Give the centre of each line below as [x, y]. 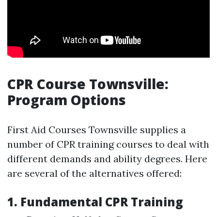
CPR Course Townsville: [88, 84]
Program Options [67, 100]
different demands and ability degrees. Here [107, 159]
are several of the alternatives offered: [94, 173]
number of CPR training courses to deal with [108, 144]
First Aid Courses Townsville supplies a [97, 130]
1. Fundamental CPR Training [95, 202]
